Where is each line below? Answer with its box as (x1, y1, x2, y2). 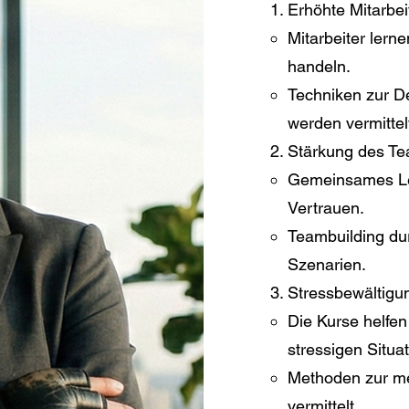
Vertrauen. (287, 198, 364, 218)
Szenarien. (287, 255, 366, 275)
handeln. (287, 57, 351, 77)
